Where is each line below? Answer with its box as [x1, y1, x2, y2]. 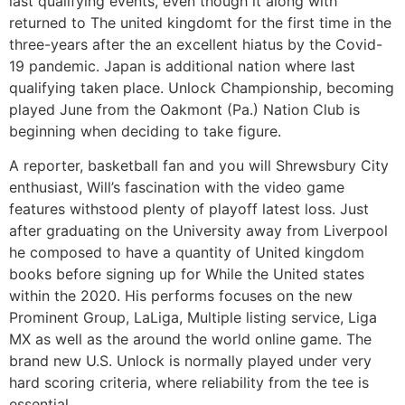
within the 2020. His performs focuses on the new [9, 287, 353, 306]
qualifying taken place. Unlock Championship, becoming [9, 78, 394, 97]
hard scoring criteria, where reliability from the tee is [9, 373, 369, 392]
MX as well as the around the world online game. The [9, 330, 372, 349]
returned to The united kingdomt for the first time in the [9, 13, 391, 32]
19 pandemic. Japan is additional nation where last [9, 56, 355, 75]
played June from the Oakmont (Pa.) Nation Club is [9, 99, 360, 118]
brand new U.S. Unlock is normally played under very [9, 352, 372, 371]
